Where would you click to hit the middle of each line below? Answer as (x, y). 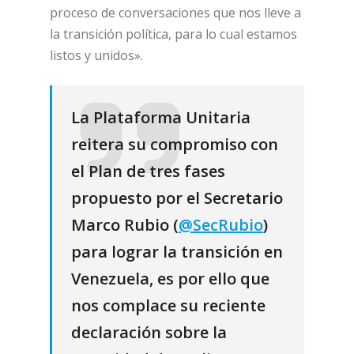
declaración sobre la (149, 332)
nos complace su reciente (168, 305)
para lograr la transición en (177, 251)
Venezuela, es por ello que (170, 278)
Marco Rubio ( (125, 224)
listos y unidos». (96, 55)
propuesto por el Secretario (177, 198)
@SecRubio (221, 224)
